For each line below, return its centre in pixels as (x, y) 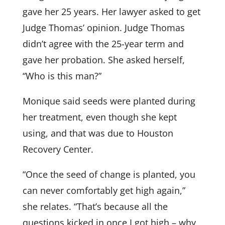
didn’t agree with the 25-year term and (103, 43)
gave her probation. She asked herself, (103, 60)
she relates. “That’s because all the (95, 206)
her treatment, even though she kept (99, 117)
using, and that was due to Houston (98, 133)
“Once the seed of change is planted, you (109, 174)
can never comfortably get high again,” (104, 190)
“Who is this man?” (62, 76)
